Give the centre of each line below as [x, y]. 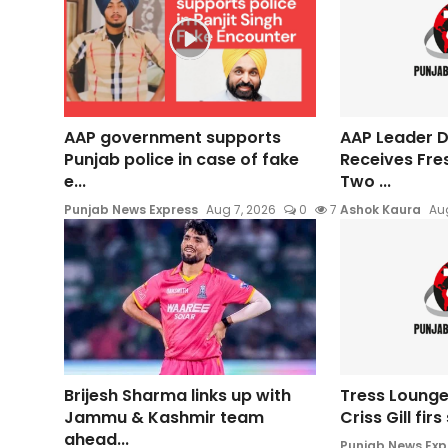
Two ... [365, 182]
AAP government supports [172, 138]
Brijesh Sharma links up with [177, 395]
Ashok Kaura [380, 210]
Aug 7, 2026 [241, 210]
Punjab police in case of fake [181, 160]
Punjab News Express [131, 210]
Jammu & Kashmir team [164, 417]
